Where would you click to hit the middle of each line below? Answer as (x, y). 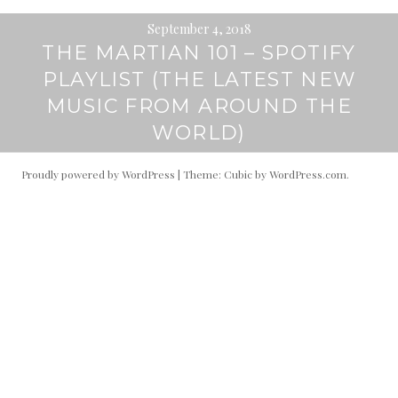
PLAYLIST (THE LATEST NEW (199, 80)
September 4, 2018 (199, 29)
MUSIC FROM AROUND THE (199, 106)
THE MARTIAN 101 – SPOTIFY (199, 53)
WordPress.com (308, 174)
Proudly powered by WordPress (98, 174)
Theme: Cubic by (226, 174)
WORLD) (199, 133)
